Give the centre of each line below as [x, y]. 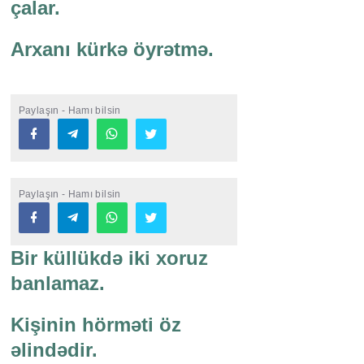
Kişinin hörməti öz [95, 325]
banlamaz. [57, 284]
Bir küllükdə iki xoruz [109, 258]
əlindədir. [54, 350]
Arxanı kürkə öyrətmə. [112, 50]
